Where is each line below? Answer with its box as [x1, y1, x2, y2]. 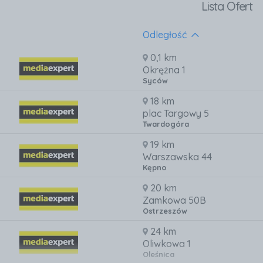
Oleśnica [142, 249, 174, 259]
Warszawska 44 [142, 151, 212, 163]
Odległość [142, 29, 189, 41]
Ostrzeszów [142, 206, 187, 216]
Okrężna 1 [142, 64, 186, 76]
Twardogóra [142, 119, 189, 129]
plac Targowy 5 [142, 107, 209, 120]
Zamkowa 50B [142, 194, 206, 207]
